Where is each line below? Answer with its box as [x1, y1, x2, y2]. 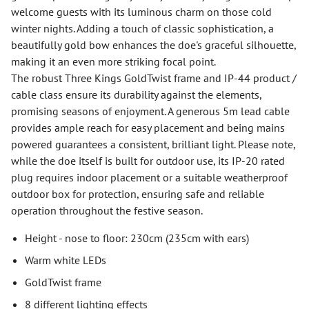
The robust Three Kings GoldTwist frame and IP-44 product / [11, 71, 297, 85]
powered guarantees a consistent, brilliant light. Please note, [11, 137, 295, 151]
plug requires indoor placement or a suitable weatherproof [11, 170, 288, 184]
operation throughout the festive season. [11, 203, 203, 217]
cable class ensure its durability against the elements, [11, 88, 261, 101]
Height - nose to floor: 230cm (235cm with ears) [25, 231, 249, 245]
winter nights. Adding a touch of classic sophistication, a [11, 21, 274, 35]
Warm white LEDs [25, 253, 106, 267]
